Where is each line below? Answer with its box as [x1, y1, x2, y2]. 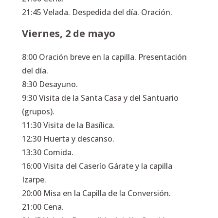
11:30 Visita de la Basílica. [21, 119, 115, 130]
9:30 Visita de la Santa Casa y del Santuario [21, 92, 179, 103]
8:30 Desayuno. [21, 78, 78, 90]
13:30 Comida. [21, 146, 73, 158]
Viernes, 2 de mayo [21, 26, 115, 40]
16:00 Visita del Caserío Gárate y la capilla [21, 160, 172, 171]
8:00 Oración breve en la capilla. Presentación [21, 51, 187, 62]
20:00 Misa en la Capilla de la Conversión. [21, 187, 171, 199]
